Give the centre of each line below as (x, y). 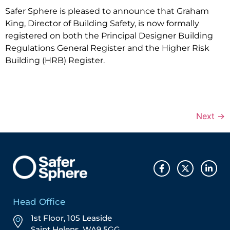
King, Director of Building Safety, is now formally (102, 23)
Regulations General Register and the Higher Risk (107, 48)
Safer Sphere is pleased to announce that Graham (107, 11)
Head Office (39, 202)
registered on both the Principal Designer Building (109, 35)
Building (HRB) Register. (55, 60)
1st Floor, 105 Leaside (71, 218)
